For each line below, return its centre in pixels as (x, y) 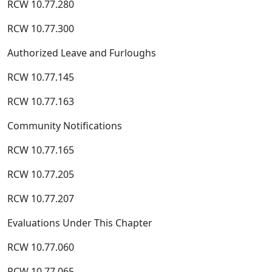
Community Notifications (65, 126)
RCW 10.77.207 (41, 199)
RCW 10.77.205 (41, 174)
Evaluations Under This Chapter (80, 223)
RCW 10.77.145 (41, 77)
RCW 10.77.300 (41, 29)
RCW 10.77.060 (41, 247)
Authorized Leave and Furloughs (82, 53)
